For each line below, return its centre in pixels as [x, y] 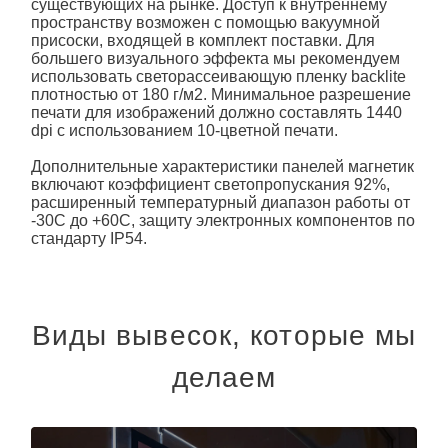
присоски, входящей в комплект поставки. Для [202, 41]
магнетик [380, 167]
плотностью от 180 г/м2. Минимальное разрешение [220, 95]
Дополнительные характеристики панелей [189, 167]
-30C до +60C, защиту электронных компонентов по [222, 221]
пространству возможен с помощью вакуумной [205, 23]
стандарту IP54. [88, 239]
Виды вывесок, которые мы [224, 336]
